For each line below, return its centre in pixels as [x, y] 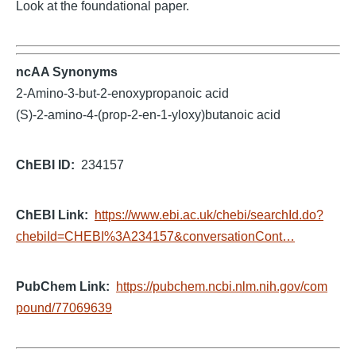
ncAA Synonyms [67, 72]
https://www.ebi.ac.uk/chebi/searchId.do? [209, 215]
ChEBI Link [50, 215]
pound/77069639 [64, 308]
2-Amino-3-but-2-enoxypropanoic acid [122, 93]
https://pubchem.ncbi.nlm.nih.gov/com [222, 286]
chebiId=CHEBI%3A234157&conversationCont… [155, 236]
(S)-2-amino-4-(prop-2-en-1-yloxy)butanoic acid [148, 115]
